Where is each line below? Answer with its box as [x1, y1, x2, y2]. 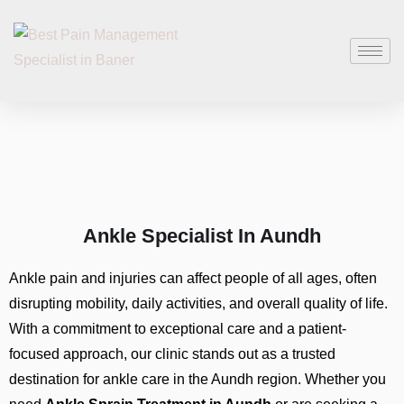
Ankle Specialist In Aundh [83, 225, 321, 247]
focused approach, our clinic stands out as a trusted [9, 346, 335, 362]
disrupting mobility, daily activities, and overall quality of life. [9, 296, 388, 311]
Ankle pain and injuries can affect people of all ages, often [9, 271, 377, 286]
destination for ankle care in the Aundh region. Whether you [9, 372, 386, 387]
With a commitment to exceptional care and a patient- [9, 321, 346, 336]
